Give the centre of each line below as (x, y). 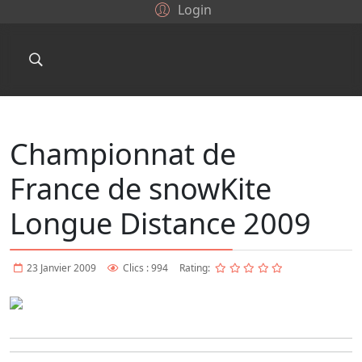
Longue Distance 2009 (160, 223)
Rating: (196, 268)
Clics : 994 (145, 268)
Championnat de (123, 154)
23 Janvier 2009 (61, 268)
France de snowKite (141, 189)
